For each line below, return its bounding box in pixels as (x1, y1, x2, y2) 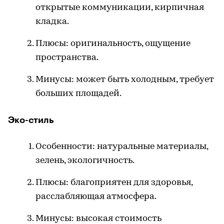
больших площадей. (35, 89, 121, 99)
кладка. (35, 17, 69, 27)
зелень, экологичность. (35, 156, 134, 166)
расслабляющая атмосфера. (35, 192, 156, 202)
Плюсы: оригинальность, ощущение (35, 39, 190, 49)
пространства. (35, 53, 98, 63)
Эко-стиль (8, 115, 54, 125)
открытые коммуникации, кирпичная (35, 3, 204, 13)
